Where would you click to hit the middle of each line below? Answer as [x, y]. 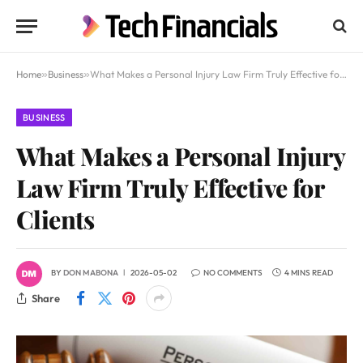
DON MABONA [91, 273]
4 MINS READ [309, 273]
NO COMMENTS [233, 273]
